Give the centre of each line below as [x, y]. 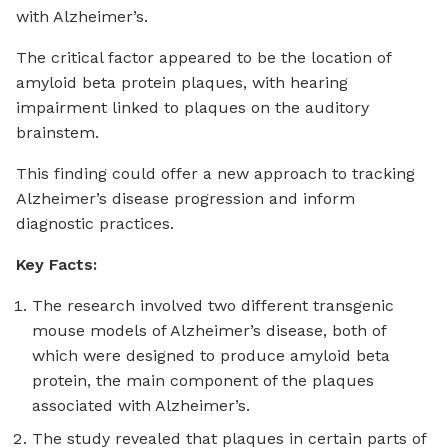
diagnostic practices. [95, 224]
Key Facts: [56, 265]
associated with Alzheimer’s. [141, 406]
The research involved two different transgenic [213, 306]
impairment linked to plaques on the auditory [192, 108]
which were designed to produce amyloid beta [211, 356]
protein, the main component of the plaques [203, 381]
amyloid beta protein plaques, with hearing [182, 83]
